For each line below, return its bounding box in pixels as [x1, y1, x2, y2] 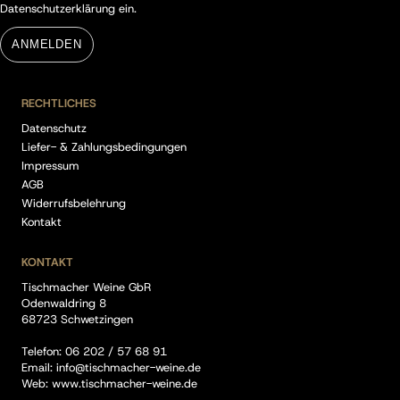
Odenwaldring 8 [21, 296, 106, 311]
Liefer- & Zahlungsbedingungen [21, 139, 187, 154]
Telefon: [21, 344, 65, 359]
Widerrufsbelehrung [21, 196, 126, 211]
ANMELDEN [12, 37, 82, 51]
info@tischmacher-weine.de [56, 360, 201, 375]
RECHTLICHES [21, 96, 96, 111]
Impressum [21, 158, 79, 173]
